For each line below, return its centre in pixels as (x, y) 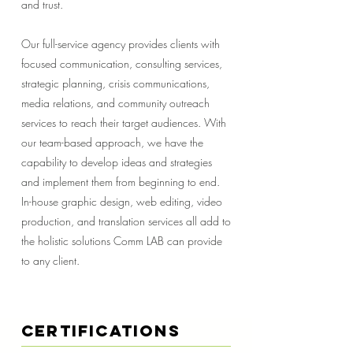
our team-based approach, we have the (112, 142)
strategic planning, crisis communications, (115, 83)
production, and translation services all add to (126, 221)
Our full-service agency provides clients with (121, 44)
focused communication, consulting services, (122, 63)
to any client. (50, 260)
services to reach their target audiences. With (124, 123)
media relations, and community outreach (115, 103)
